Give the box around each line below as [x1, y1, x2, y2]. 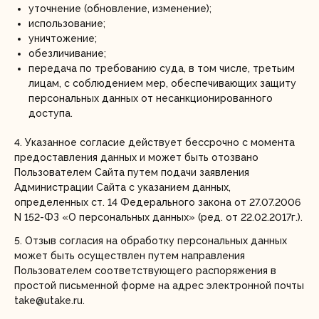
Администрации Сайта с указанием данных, [14, 182, 231, 193]
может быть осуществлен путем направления [14, 250, 245, 261]
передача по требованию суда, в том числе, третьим [28, 63, 295, 74]
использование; [28, 18, 105, 29]
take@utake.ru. [14, 295, 85, 306]
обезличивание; [28, 48, 106, 59]
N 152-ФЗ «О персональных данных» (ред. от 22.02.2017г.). [14, 211, 303, 223]
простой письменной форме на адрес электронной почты [14, 280, 304, 291]
